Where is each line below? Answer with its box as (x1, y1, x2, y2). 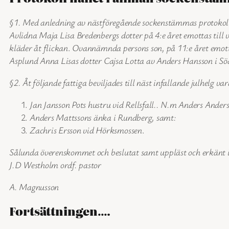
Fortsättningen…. (9, 202, 111, 219)
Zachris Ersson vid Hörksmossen (30, 123, 142, 136)
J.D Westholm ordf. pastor (9, 158, 101, 171)
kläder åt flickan (9, 41, 68, 54)
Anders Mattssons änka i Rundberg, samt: (30, 110, 176, 123)
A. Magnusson (9, 180, 59, 193)
